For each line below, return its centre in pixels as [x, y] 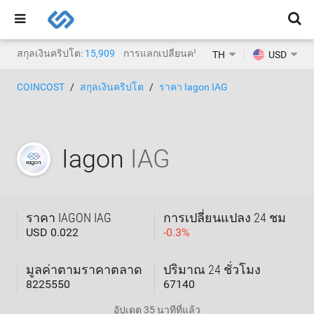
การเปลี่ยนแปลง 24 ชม [225, 218]
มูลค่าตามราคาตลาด [84, 269]
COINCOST [41, 87]
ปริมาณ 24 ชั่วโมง [212, 269]
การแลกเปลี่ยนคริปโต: [171, 53]
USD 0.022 [52, 232]
